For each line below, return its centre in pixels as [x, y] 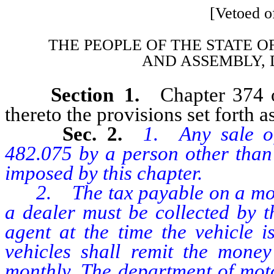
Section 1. [100, 94]
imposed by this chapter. [104, 173]
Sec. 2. [103, 134]
